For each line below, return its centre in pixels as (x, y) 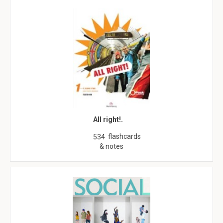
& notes (111, 146)
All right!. (108, 119)
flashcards (124, 136)
